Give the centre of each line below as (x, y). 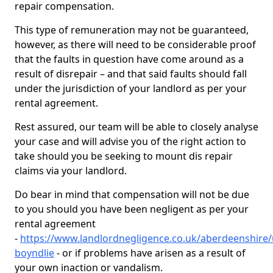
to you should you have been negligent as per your (132, 209)
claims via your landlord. (72, 171)
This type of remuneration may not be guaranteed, (132, 30)
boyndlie (34, 253)
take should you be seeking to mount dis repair (124, 156)
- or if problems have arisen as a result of (150, 253)
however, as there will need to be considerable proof (135, 44)
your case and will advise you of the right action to (130, 141)
